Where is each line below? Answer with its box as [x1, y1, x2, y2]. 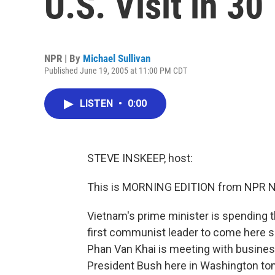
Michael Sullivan [83, 52, 150, 64]
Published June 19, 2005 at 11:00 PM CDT [44, 66, 187, 76]
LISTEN [80, 98, 115, 109]
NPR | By [44, 52, 83, 64]
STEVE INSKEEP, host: [87, 152, 193, 165]
